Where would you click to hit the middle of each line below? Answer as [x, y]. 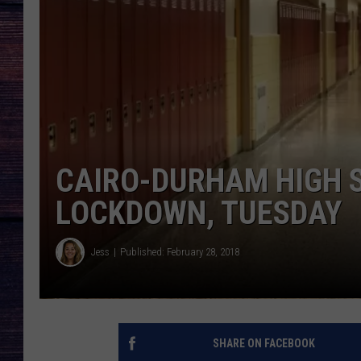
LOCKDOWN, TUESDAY [199, 213]
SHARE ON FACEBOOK [263, 343]
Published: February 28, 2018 [180, 252]
